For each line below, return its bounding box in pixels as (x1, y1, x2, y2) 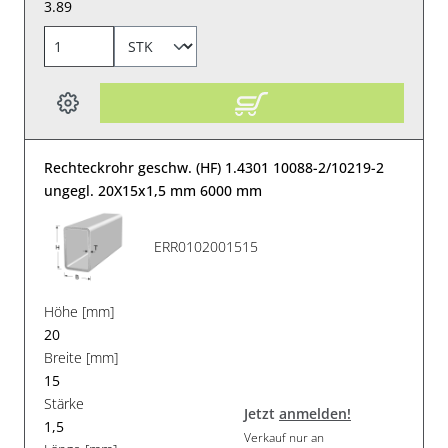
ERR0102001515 (154, 237, 259, 257)
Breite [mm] (44, 347, 119, 367)
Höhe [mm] (44, 301, 115, 321)
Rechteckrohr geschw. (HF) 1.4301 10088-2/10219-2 (44, 157, 385, 177)
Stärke (44, 393, 85, 413)
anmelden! (279, 404, 351, 424)
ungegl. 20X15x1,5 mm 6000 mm (44, 180, 263, 200)
